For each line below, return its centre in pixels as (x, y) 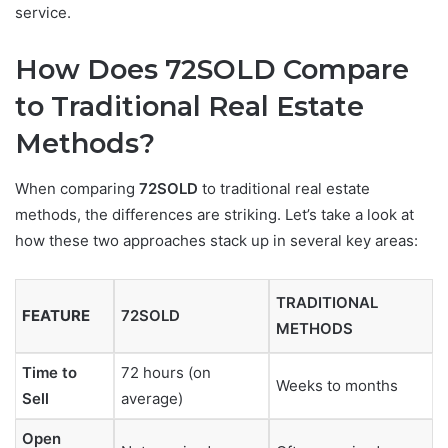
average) (152, 398)
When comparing (77, 188)
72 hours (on (166, 372)
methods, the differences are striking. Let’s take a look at (214, 214)
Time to (49, 372)
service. (43, 13)
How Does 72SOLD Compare (212, 70)
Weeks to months (337, 385)
